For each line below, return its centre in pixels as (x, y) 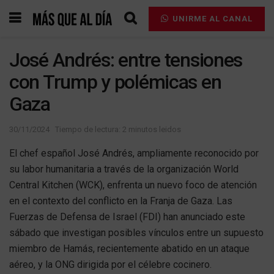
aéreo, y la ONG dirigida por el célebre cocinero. (110, 264)
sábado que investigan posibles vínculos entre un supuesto (136, 232)
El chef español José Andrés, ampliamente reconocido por (134, 153)
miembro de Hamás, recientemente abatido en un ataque (129, 248)
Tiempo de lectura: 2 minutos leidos (118, 129)
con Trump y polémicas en (115, 82)
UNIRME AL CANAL (211, 19)
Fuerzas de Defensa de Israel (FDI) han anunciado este (127, 217)
